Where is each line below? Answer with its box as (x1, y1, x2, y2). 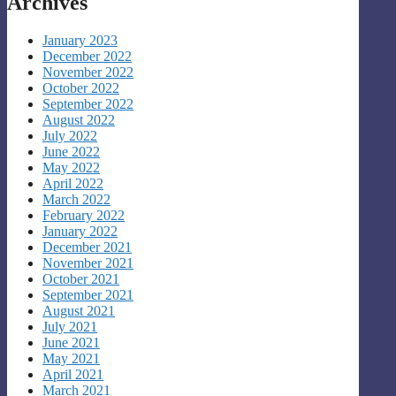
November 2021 (42, 255, 133, 270)
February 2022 (42, 207, 125, 223)
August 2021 (42, 302, 115, 318)
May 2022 (42, 159, 100, 175)
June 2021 (42, 334, 100, 350)
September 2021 (42, 286, 133, 302)
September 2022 (42, 95, 133, 111)
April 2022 (42, 175, 103, 191)
